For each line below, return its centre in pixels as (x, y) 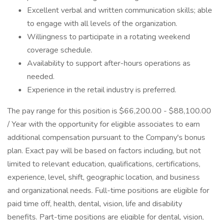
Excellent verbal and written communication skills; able (120, 10)
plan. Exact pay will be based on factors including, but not (104, 151)
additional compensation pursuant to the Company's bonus (106, 137)
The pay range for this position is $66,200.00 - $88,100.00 (109, 111)
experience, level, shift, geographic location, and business (104, 177)
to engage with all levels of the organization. (102, 24)
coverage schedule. (60, 50)
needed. (41, 77)
